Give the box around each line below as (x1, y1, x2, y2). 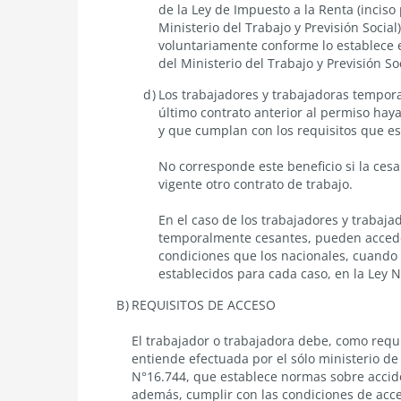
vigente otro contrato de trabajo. (158, 175, 353, 192)
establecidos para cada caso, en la (158, 264, 368, 282)
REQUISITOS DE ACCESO (132, 295, 276, 313)
